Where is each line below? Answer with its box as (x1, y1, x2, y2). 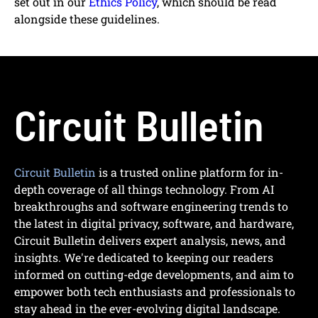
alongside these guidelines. (14, 11, 160, 27)
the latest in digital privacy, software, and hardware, (14, 216, 294, 231)
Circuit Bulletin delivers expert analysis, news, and (14, 233, 286, 248)
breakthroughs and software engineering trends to (14, 199, 288, 214)
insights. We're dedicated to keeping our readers (14, 250, 273, 265)
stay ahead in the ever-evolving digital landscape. (14, 301, 280, 317)
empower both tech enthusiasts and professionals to (14, 284, 295, 300)
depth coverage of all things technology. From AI (14, 182, 274, 197)
